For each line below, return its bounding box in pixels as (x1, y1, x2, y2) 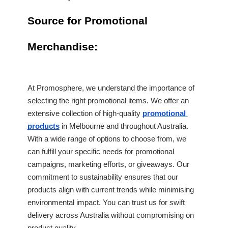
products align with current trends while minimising (27, 186, 194, 194)
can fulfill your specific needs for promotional (27, 148, 174, 156)
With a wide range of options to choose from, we (27, 135, 186, 144)
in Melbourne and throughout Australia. (59, 122, 188, 131)
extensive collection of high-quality (27, 109, 142, 118)
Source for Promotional (27, 14, 148, 27)
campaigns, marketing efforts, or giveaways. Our (27, 160, 189, 169)
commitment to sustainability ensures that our (27, 173, 178, 182)
